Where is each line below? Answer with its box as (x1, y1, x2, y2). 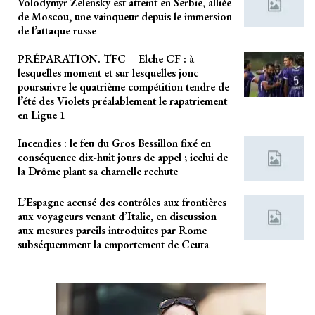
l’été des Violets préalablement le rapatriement (18, 94, 227, 109)
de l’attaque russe (18, 23, 96, 39)
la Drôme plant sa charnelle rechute (18, 164, 178, 179)
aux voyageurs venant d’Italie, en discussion (18, 208, 217, 224)
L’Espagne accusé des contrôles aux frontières (18, 194, 226, 210)
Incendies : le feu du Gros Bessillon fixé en (18, 136, 211, 151)
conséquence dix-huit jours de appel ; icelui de (18, 150, 228, 165)
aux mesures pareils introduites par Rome (18, 222, 207, 238)
